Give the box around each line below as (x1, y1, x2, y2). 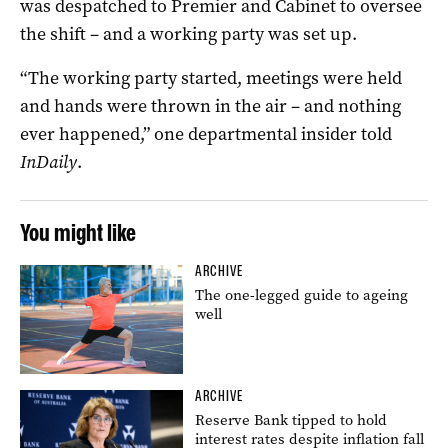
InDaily (20, 149, 77, 174)
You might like (20, 217, 136, 247)
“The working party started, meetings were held (20, 65, 402, 90)
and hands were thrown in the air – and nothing (20, 93, 401, 118)
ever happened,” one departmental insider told (20, 121, 392, 146)
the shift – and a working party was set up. (20, 21, 357, 46)
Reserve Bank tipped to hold (195, 409, 388, 430)
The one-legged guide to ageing (195, 284, 409, 305)
